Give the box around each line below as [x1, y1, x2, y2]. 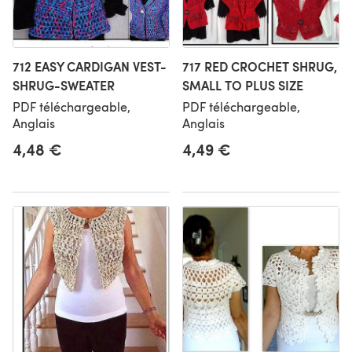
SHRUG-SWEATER [13, 76, 115, 94]
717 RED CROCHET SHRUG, [182, 57, 337, 75]
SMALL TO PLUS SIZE [182, 76, 303, 94]
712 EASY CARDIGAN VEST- [13, 57, 167, 75]
